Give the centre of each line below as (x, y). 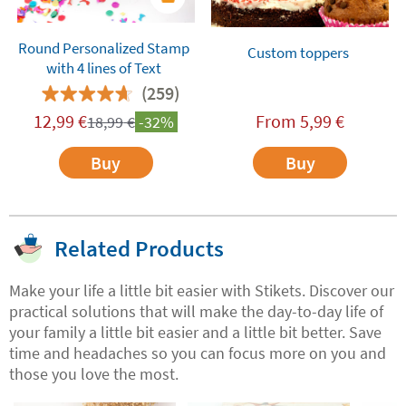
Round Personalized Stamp (103, 48)
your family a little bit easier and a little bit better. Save (195, 333)
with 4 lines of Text (103, 68)
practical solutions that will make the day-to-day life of (196, 312)
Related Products (139, 249)
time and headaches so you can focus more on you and (198, 353)
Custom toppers (298, 53)
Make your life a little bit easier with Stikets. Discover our (202, 291)
